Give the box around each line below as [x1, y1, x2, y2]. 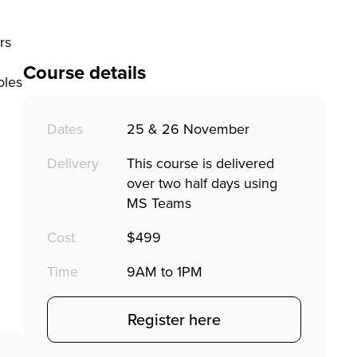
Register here [127, 307, 221, 331]
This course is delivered [126, 152, 274, 174]
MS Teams [126, 192, 191, 214]
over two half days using [126, 172, 277, 194]
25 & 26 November [126, 118, 249, 139]
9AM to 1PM [126, 261, 202, 282]
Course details [22, 57, 146, 87]
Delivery [46, 152, 99, 174]
